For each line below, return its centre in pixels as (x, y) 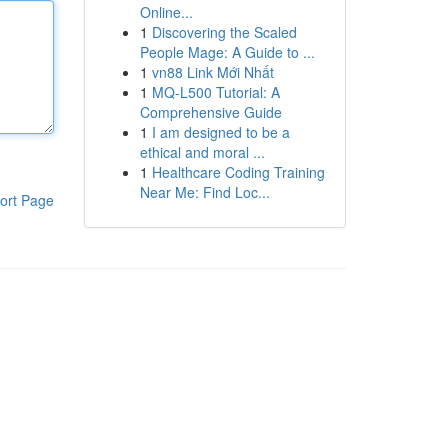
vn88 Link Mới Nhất (212, 72)
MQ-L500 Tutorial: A (215, 92)
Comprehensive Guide (210, 112)
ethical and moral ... (202, 152)
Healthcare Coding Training (238, 172)
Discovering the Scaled (224, 32)
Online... (166, 12)
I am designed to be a (220, 132)
